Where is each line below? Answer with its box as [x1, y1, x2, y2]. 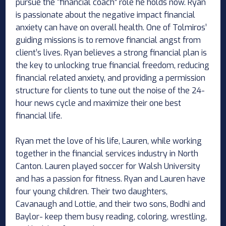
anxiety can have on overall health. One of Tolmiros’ [16, 22, 207, 33]
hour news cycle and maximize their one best [16, 97, 182, 108]
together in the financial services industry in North [16, 148, 199, 159]
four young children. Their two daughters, [16, 186, 168, 197]
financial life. [16, 110, 63, 121]
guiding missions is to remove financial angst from [16, 34, 201, 45]
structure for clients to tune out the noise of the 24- [16, 85, 205, 96]
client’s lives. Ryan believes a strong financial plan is [16, 47, 207, 58]
